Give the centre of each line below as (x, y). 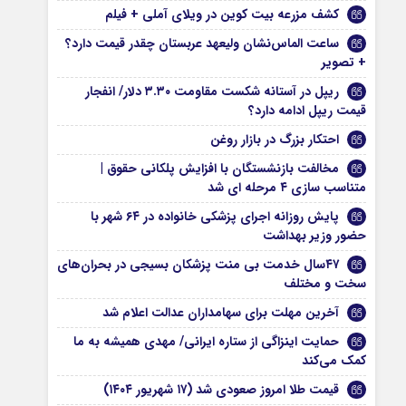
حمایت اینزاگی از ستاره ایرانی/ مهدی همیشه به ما (207, 342)
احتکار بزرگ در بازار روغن (275, 140)
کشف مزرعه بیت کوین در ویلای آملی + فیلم (222, 14)
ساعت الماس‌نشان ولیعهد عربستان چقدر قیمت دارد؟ (203, 43)
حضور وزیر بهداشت (315, 236)
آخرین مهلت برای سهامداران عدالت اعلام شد (221, 313)
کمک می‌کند (334, 361)
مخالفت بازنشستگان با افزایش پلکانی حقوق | (220, 169)
